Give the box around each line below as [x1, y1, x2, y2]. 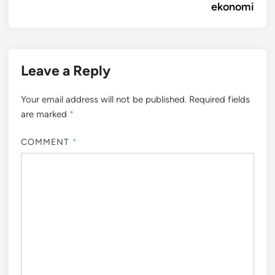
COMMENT [21, 136, 72, 147]
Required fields [189, 94, 250, 106]
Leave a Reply [21, 62, 110, 80]
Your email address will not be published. [21, 94, 187, 106]
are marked [21, 109, 69, 120]
